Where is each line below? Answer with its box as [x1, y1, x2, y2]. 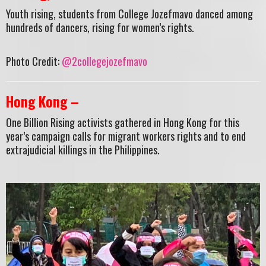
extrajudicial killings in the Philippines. [6, 142, 160, 158]
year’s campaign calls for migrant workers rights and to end [6, 128, 246, 144]
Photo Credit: [6, 53, 62, 69]
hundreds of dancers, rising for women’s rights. [6, 20, 194, 36]
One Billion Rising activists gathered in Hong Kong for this [6, 115, 239, 131]
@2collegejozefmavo [62, 53, 147, 69]
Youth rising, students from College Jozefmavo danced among [6, 6, 253, 22]
